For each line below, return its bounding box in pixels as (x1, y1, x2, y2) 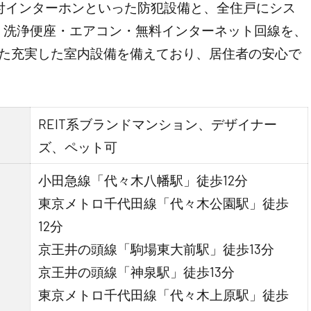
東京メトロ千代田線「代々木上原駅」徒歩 (38, 287, 289, 303)
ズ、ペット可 (38, 139, 118, 155)
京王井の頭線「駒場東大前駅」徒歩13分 (38, 241, 275, 258)
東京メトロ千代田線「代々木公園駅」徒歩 (38, 195, 289, 212)
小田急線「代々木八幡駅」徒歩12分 (38, 172, 249, 189)
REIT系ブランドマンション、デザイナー (38, 116, 278, 133)
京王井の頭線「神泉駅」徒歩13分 (38, 264, 235, 280)
